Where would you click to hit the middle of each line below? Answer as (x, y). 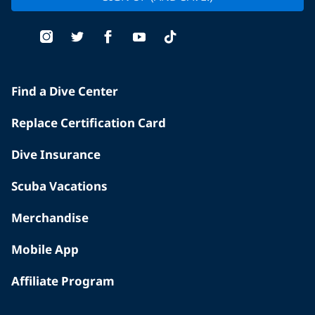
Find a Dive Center (65, 91)
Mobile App (45, 250)
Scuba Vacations (59, 186)
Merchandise (50, 218)
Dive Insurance (56, 155)
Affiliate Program (63, 281)
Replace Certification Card (89, 123)
